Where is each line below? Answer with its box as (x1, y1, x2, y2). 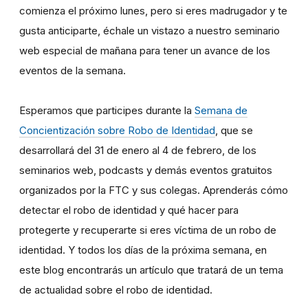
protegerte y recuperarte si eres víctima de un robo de (19, 223, 276, 236)
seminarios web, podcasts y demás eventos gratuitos (19, 163, 272, 177)
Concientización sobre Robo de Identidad (19, 123, 215, 137)
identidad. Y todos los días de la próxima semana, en (19, 243, 267, 256)
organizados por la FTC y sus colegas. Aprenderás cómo (19, 183, 288, 197)
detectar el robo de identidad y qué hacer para (19, 203, 239, 217)
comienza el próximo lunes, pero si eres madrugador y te (19, 3, 287, 17)
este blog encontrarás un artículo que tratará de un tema (19, 263, 283, 276)
